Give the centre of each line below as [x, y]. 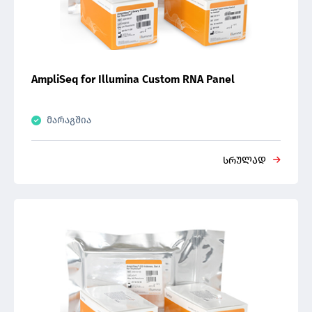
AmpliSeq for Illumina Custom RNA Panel [133, 79]
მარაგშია [69, 120]
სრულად [244, 161]
